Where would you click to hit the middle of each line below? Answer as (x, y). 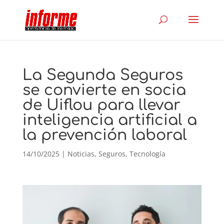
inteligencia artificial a (109, 120)
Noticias (81, 154)
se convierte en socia (104, 90)
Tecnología (147, 154)
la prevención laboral (104, 135)
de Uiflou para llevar (101, 105)
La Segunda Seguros (102, 75)
